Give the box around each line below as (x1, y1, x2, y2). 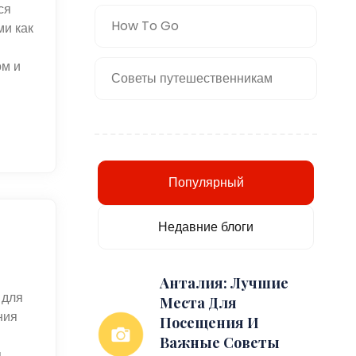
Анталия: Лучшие (160, 273, 289, 292)
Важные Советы (160, 332, 281, 352)
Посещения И (160, 312, 260, 332)
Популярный (168, 172, 244, 192)
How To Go (111, 16, 180, 35)
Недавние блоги (158, 217, 254, 236)
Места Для (160, 292, 238, 312)
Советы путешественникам (111, 68, 273, 87)
